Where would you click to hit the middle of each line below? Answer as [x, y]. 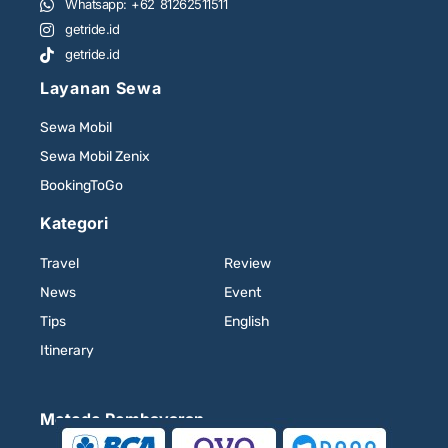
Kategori [74, 223]
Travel [59, 264]
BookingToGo [81, 186]
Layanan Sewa [101, 88]
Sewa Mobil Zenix [95, 157]
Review [247, 264]
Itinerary [67, 351]
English [246, 322]
